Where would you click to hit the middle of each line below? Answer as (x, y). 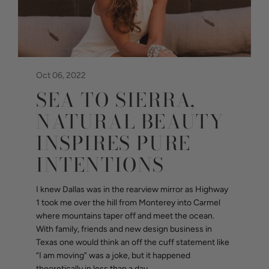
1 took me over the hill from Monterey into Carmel (128, 203)
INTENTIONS (101, 165)
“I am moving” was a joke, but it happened (113, 256)
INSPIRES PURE (113, 144)
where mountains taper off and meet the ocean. (125, 216)
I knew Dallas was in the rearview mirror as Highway (132, 190)
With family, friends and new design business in (124, 229)
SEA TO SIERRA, (116, 100)
